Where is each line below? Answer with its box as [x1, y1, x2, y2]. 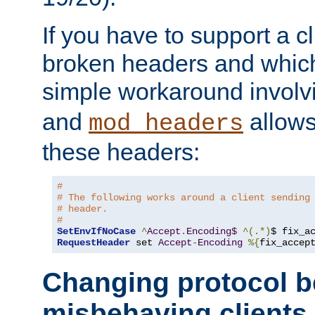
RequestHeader [57, 236, 130, 248]
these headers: [42, 138, 200, 165]
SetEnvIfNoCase [57, 225, 136, 237]
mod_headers [89, 110, 243, 137]
